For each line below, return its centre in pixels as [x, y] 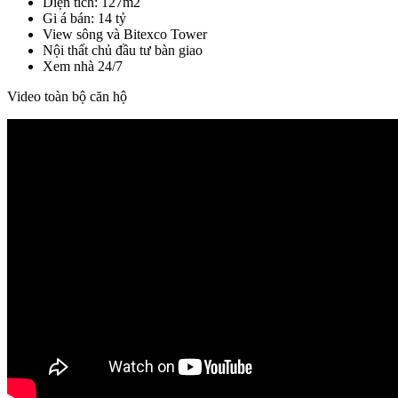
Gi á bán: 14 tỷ [84, 18]
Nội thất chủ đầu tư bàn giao [123, 50]
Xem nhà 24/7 [83, 66]
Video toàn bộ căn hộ [67, 96]
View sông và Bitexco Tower [125, 34]
